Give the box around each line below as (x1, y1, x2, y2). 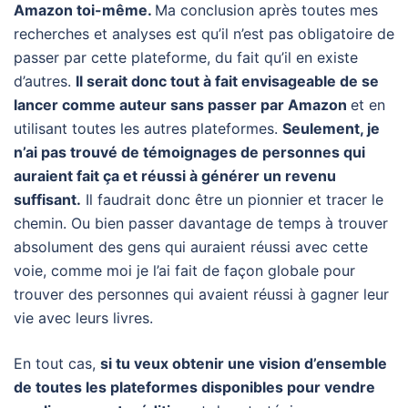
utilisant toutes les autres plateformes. (14, 119, 282, 138)
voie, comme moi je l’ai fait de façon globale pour (14, 261, 355, 280)
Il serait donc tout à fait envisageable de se (76, 72, 379, 91)
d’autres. (14, 72, 76, 91)
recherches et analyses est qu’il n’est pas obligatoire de (14, 25, 394, 44)
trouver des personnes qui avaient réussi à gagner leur (14, 285, 389, 304)
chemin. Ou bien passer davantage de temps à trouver (14, 214, 388, 233)
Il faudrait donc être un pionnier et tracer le (81, 190, 383, 209)
